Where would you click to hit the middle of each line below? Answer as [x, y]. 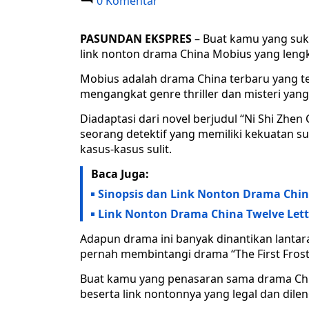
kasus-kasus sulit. [126, 149]
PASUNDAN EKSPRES [136, 39]
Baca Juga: [120, 174]
